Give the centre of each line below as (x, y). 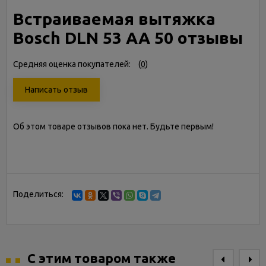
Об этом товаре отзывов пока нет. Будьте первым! (113, 126)
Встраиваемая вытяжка (114, 19)
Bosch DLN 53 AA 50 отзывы (128, 38)
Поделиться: (38, 194)
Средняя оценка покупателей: (72, 64)
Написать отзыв (56, 90)
